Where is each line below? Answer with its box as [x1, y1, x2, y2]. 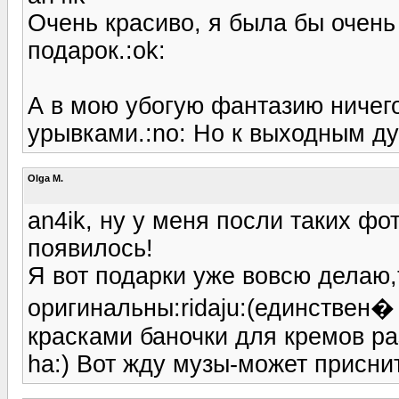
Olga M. [28, 172, 63, 183]
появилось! [28, 234, 153, 262]
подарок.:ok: [28, 37, 166, 64]
